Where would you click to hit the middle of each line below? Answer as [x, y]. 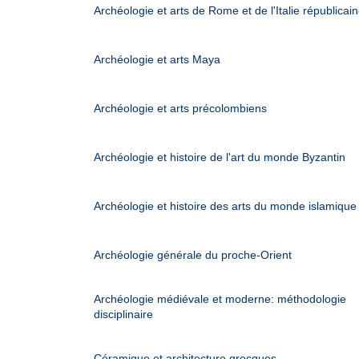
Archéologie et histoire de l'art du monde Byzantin [220, 157]
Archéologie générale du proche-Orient [193, 255]
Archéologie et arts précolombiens [180, 108]
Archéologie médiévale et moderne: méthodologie [220, 299]
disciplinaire [123, 314]
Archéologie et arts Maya [157, 59]
